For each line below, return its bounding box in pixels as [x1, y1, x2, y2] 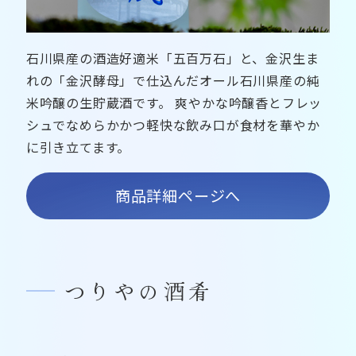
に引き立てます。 [25, 137, 131, 157]
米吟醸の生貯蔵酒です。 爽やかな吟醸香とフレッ [25, 92, 323, 112]
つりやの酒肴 [64, 275, 214, 306]
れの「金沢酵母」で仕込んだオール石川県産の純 [25, 70, 320, 90]
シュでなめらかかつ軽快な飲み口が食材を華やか [25, 114, 320, 134]
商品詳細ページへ [114, 184, 242, 207]
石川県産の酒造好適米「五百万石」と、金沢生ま [25, 48, 319, 68]
